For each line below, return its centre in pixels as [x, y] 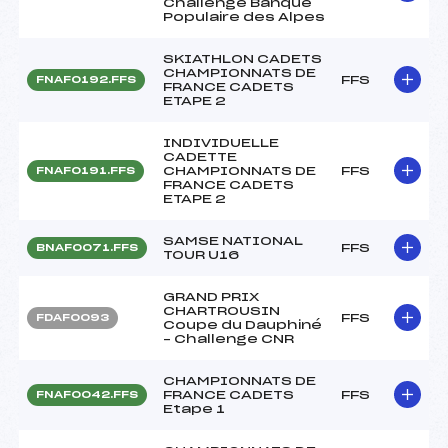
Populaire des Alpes [244, 16]
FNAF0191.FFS [85, 170]
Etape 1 [194, 408]
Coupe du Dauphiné [242, 324]
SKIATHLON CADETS [242, 58]
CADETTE [200, 156]
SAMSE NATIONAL [233, 240]
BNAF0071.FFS [87, 247]
